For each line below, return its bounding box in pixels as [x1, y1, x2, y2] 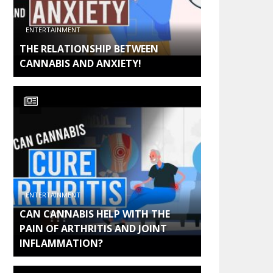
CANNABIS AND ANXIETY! [19, 56, 141, 70]
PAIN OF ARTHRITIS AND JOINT [19, 221, 167, 235]
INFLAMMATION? [19, 236, 103, 250]
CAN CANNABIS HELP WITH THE [19, 207, 170, 221]
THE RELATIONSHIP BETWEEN [19, 41, 158, 55]
